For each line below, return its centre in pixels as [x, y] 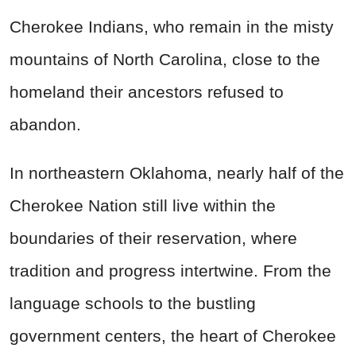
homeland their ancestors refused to [147, 92]
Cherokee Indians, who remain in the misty [172, 27]
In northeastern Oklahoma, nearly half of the [177, 173]
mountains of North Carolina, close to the [165, 60]
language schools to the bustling [133, 304]
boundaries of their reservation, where [153, 238]
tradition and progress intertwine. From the [170, 271]
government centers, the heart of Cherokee [173, 336]
